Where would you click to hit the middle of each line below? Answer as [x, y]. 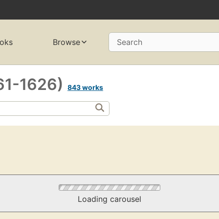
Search [130, 42]
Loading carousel [109, 199]
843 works [85, 87]
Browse [67, 42]
